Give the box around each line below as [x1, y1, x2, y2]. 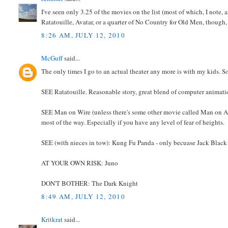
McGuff [41, 53, 63, 63]
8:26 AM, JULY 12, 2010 [41, 30, 126, 40]
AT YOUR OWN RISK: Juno [41, 158, 119, 168]
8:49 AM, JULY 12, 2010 [41, 191, 126, 201]
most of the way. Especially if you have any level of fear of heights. [41, 118, 225, 127]
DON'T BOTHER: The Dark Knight [41, 179, 138, 188]
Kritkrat [41, 214, 63, 224]
